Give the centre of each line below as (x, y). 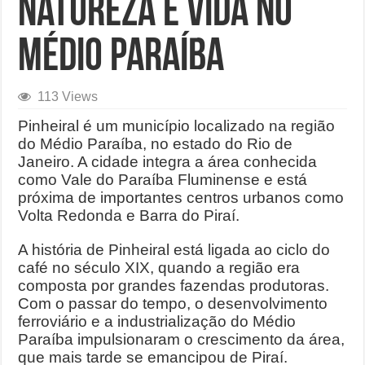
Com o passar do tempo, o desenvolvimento (173, 303)
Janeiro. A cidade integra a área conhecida (168, 162)
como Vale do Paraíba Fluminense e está (163, 180)
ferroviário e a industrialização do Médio (157, 321)
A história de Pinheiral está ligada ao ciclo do (174, 250)
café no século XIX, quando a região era (159, 268)
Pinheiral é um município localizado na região (177, 126)
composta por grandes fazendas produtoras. (174, 286)
